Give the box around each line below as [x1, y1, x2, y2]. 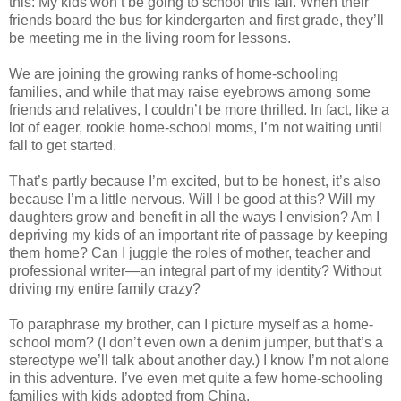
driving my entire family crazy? [9, 280, 200, 296]
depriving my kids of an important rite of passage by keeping [9, 226, 388, 243]
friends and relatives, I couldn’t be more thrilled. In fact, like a [9, 101, 389, 117]
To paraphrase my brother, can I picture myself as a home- [9, 316, 373, 332]
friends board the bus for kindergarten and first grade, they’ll [9, 12, 384, 28]
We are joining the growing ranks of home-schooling [9, 65, 338, 81]
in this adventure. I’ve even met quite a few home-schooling [9, 370, 383, 386]
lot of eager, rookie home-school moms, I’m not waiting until [9, 119, 382, 135]
